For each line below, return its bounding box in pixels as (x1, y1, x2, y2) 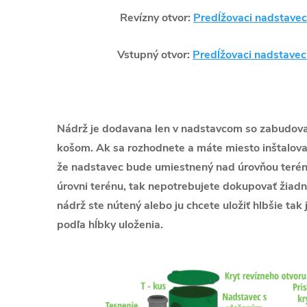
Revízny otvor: (57, 10, 193, 25)
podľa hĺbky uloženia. (57, 217, 163, 232)
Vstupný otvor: (57, 47, 193, 62)
